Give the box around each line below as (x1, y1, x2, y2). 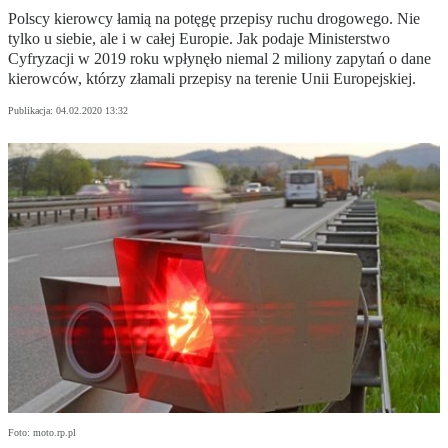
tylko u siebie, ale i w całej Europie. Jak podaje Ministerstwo (8, 30, 390, 48)
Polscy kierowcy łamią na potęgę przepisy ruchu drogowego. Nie (8, 10, 420, 28)
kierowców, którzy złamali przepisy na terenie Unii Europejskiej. (8, 70, 416, 88)
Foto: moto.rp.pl (8, 427, 76, 439)
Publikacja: (8, 105, 56, 117)
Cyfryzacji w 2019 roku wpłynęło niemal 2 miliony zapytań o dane (8, 50, 431, 68)
